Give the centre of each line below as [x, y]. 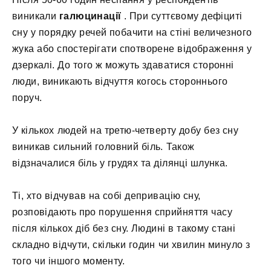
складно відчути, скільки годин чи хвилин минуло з [131, 244]
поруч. [27, 97]
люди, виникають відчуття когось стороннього [120, 81]
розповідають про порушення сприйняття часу [122, 212]
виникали [36, 16]
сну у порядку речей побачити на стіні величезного [132, 32]
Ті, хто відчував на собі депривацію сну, [106, 195]
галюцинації [90, 16]
